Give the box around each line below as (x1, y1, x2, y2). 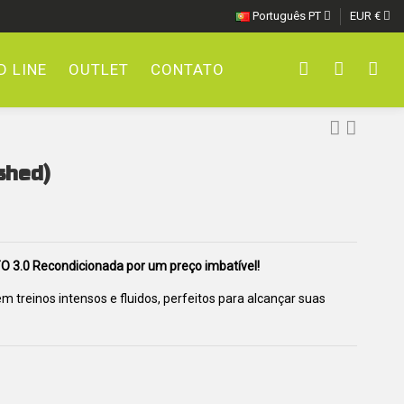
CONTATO (151, 60, 225, 79)
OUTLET (69, 60, 130, 79)
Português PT (250, 9, 324, 23)
